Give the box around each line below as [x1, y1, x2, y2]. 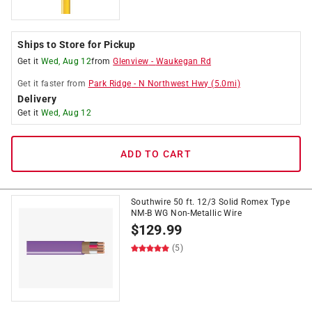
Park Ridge [88, 79, 132, 88]
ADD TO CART [120, 148, 192, 159]
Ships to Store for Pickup [17, 39, 136, 50]
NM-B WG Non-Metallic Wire [131, 208, 242, 218]
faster [40, 79, 65, 88]
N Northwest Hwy [138, 79, 209, 88]
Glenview [113, 56, 149, 66]
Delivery [17, 93, 56, 104]
